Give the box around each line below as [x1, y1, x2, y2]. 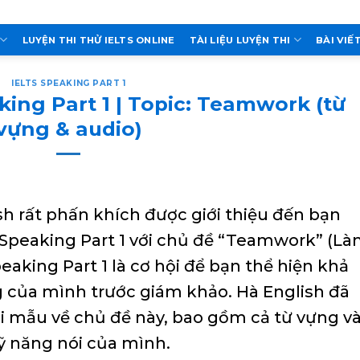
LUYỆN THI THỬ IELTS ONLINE [22, 34, 175, 46]
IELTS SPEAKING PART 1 [11, 78, 126, 88]
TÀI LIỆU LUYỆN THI [189, 34, 291, 46]
